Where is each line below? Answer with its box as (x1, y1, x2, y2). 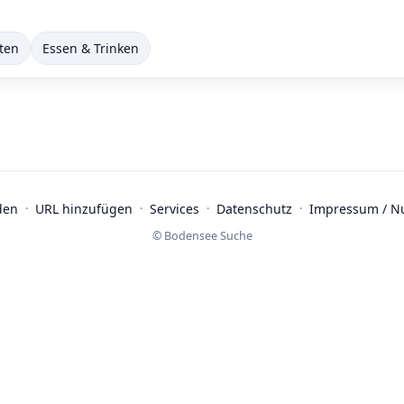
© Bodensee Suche (151, 228, 252, 243)
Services (149, 200, 199, 217)
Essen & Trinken (42, 40, 139, 57)
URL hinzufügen (34, 200, 133, 217)
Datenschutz (216, 200, 292, 217)
